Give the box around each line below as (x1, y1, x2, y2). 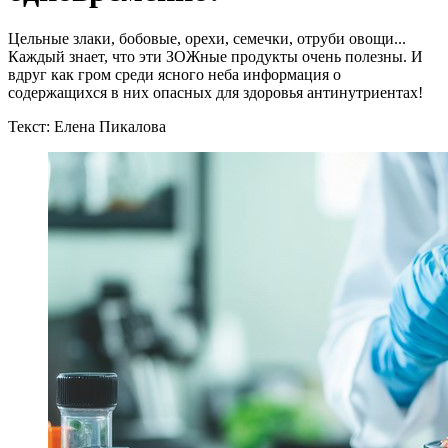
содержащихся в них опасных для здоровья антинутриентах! (8, 84, 423, 102)
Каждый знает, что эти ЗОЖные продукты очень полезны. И (8, 48, 423, 66)
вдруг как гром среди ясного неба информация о (8, 66, 341, 84)
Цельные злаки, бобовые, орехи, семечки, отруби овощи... (8, 30, 406, 48)
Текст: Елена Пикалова (8, 118, 166, 136)
